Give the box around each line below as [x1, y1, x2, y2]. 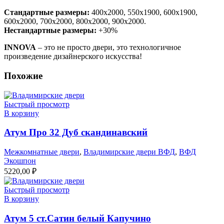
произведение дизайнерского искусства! [4, 52, 142, 61]
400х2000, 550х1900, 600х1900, [89, 8, 197, 17]
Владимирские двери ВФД [83, 147, 175, 156]
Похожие [4, 70, 42, 81]
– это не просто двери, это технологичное [36, 43, 181, 52]
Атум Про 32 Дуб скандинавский [4, 127, 147, 138]
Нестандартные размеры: [4, 26, 96, 35]
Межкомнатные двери [4, 147, 79, 156]
